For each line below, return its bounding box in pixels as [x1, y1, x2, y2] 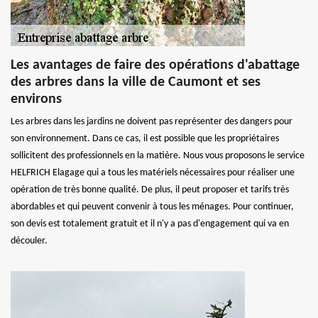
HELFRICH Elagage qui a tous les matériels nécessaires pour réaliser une [11, 168, 295, 178]
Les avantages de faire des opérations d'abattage [11, 58, 300, 72]
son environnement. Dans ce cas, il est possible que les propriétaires [11, 133, 279, 144]
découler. [11, 236, 48, 246]
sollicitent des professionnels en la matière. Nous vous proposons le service [11, 150, 305, 161]
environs [11, 92, 62, 106]
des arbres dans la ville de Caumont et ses [11, 75, 261, 89]
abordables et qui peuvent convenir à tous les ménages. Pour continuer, [11, 202, 294, 212]
